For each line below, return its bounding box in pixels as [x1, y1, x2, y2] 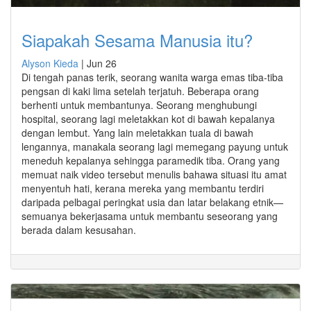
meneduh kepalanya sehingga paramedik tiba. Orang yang [22, 153, 280, 167]
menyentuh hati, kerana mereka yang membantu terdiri [22, 180, 264, 195]
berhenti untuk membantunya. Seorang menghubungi [22, 97, 257, 112]
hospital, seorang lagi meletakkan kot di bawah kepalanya [22, 111, 275, 126]
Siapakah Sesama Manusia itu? [22, 27, 253, 52]
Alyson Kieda [22, 56, 78, 70]
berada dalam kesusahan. [22, 222, 136, 237]
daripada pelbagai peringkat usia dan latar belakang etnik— [22, 194, 283, 209]
